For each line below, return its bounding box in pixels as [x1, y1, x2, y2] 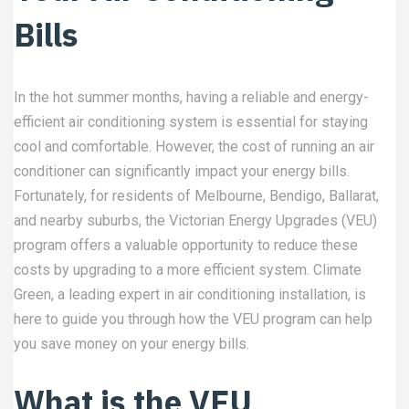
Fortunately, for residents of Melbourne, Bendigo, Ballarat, [14, 187, 379, 205]
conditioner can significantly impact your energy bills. [14, 163, 350, 181]
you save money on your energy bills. [14, 335, 249, 353]
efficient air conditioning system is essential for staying [14, 113, 368, 131]
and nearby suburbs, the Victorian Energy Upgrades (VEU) [14, 212, 377, 230]
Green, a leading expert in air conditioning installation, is [14, 286, 366, 304]
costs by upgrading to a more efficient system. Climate [14, 261, 362, 279]
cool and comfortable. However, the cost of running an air [14, 138, 374, 156]
